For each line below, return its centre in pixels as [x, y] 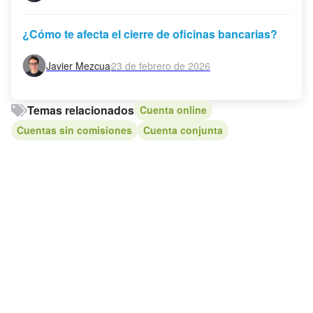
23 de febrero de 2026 [161, 65]
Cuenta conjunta [183, 130]
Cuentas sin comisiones [74, 130]
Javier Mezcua [78, 65]
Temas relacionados [80, 110]
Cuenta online [173, 110]
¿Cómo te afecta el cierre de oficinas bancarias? [150, 34]
